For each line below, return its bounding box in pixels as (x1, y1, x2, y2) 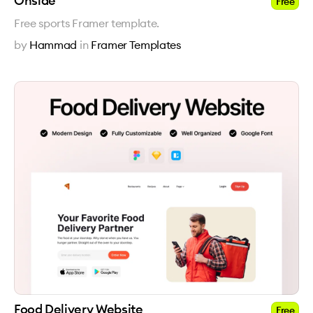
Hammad (29, 38, 78, 52)
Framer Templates (90, 38, 181, 52)
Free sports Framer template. (14, 16, 160, 30)
